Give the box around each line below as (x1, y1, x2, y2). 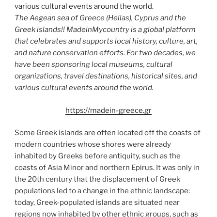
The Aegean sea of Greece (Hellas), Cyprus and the (15, 14, 186, 22)
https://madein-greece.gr (65, 106, 152, 115)
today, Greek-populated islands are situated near (15, 198, 180, 207)
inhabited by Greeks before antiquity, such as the (15, 152, 181, 160)
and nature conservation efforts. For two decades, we (15, 48, 196, 57)
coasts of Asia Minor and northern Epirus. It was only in (15, 163, 200, 172)
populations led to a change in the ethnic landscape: (15, 186, 190, 195)
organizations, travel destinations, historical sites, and (15, 72, 197, 80)
